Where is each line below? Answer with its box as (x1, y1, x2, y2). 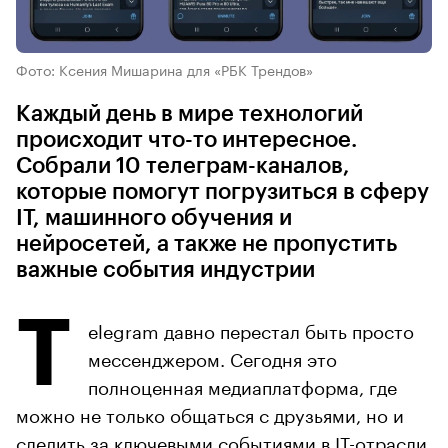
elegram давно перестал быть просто (88, 314, 414, 343)
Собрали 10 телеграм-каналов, (16, 154, 350, 177)
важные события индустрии (16, 258, 315, 281)
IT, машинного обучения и (16, 206, 292, 229)
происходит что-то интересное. (16, 128, 357, 151)
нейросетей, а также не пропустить (16, 232, 397, 255)
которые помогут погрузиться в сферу (16, 180, 429, 203)
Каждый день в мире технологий (16, 102, 363, 125)
